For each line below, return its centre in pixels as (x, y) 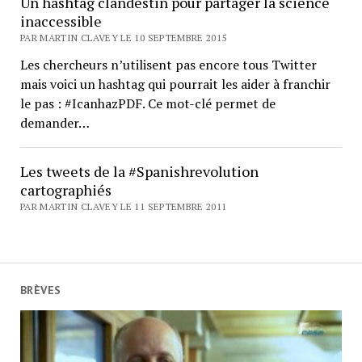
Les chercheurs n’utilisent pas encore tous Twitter (168, 64)
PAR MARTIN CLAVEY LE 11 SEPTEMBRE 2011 (123, 206)
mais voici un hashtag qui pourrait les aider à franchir (175, 84)
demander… (55, 122)
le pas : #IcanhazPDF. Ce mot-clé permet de (147, 103)
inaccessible (61, 21)
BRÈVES (40, 290)
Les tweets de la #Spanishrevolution (139, 171)
